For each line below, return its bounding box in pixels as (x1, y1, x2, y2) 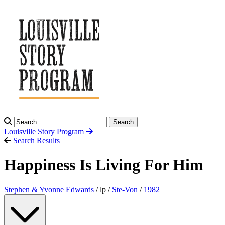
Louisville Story (4, 127, 57, 136)
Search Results (13, 136, 60, 145)
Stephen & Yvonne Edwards (4, 185, 94, 194)
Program (57, 127, 86, 136)
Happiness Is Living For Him (4, 156, 203, 174)
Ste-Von (112, 185, 138, 194)
